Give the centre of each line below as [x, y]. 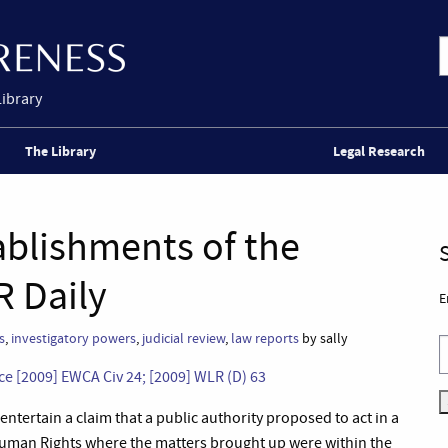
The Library [60, 151]
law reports [265, 338]
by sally [323, 338]
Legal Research [379, 151]
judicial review [183, 338]
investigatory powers [73, 338]
